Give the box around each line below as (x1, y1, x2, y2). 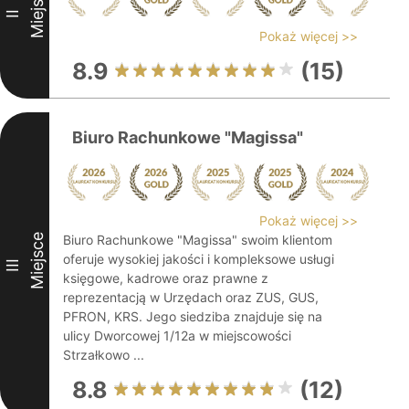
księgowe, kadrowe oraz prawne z (63, 270, 268, 286)
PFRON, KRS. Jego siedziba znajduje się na (63, 309, 322, 324)
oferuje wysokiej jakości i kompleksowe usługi (63, 251, 334, 267)
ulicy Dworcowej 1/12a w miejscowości (63, 328, 291, 343)
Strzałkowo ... (63, 347, 144, 362)
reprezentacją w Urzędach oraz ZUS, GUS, (63, 289, 319, 305)
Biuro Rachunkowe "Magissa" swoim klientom (63, 232, 332, 247)
